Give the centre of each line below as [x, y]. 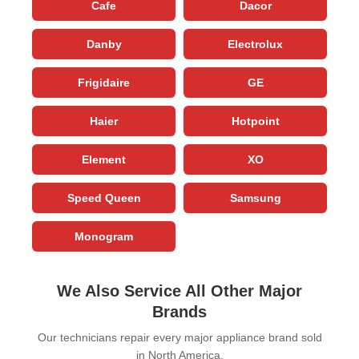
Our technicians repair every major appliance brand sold [179, 337]
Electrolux [255, 44]
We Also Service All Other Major [179, 290]
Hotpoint [255, 121]
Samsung [255, 198]
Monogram [104, 236]
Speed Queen [104, 198]
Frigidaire [104, 82]
